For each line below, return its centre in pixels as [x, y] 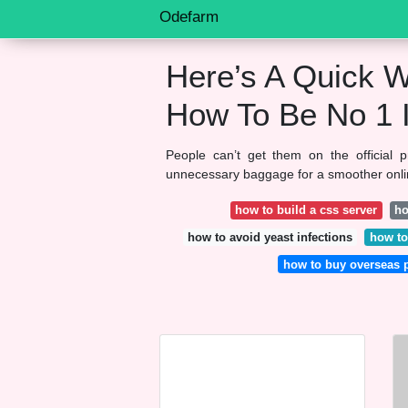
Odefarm [189, 17]
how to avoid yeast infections [270, 237]
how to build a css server [306, 210]
